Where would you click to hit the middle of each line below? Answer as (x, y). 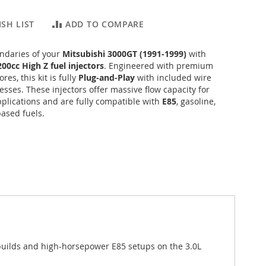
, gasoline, (196, 101)
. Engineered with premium (159, 65)
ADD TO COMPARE (105, 24)
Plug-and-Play (107, 77)
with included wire (173, 77)
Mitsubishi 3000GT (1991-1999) (124, 53)
